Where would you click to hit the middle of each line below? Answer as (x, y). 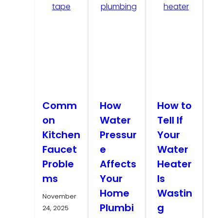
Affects (118, 164)
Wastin (175, 193)
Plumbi (117, 208)
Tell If (170, 120)
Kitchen (61, 135)
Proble (58, 164)
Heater (175, 164)
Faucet (60, 150)
